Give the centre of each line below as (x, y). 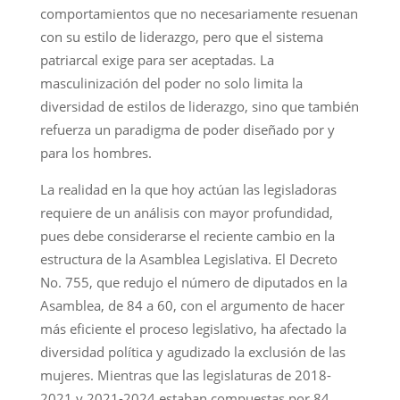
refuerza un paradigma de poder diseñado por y (187, 129)
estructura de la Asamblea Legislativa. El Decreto (188, 258)
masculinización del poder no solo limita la (171, 83)
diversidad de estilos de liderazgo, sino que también (199, 106)
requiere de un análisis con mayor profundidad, (186, 212)
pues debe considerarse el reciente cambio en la (187, 235)
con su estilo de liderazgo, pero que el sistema (181, 36)
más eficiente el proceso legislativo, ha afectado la (193, 328)
